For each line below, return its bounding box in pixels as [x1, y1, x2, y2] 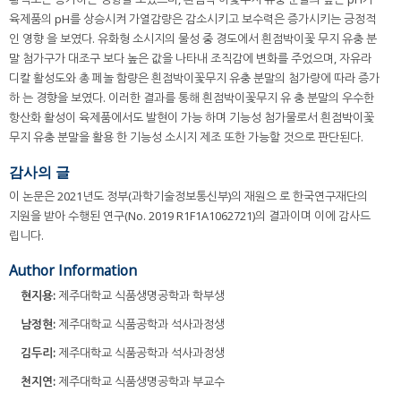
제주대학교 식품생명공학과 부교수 [55, 373, 225, 390]
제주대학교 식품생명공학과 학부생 [55, 287, 225, 304]
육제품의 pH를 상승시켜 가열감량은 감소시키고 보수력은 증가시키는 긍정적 [9, 10, 376, 27]
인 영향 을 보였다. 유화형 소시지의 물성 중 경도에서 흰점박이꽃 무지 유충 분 [9, 30, 377, 47]
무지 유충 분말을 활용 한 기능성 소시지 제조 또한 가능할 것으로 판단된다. [9, 128, 363, 145]
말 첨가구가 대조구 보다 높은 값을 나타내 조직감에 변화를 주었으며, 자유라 [9, 49, 371, 66]
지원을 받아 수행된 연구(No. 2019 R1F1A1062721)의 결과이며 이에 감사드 [9, 208, 371, 225]
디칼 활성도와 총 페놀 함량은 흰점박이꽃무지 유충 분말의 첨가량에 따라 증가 [9, 69, 380, 86]
